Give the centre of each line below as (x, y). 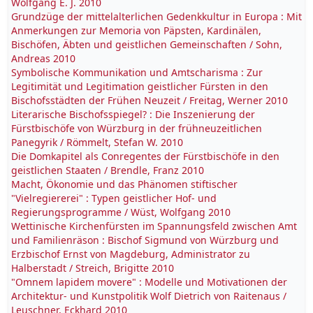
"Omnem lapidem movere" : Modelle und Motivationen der (149, 282)
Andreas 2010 (43, 58)
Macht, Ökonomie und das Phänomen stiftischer (124, 184)
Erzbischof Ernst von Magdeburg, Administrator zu (131, 254)
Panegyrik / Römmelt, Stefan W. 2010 (97, 142)
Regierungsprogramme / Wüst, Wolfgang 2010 (121, 212)
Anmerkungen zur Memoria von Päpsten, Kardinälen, (136, 30)
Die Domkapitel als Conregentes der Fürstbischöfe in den (145, 156)
